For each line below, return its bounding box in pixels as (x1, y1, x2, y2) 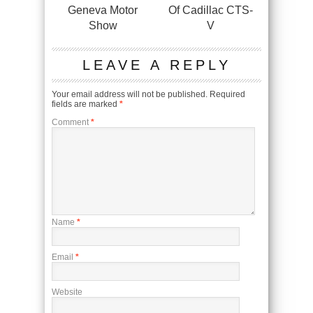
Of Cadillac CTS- (168, 3, 253, 16)
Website (52, 286, 82, 297)
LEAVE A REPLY (82, 57, 231, 73)
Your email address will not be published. (52, 89, 208, 99)
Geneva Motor (68, 3, 138, 16)
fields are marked (52, 99, 119, 109)
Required (210, 89, 245, 99)
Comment (52, 117, 91, 127)
